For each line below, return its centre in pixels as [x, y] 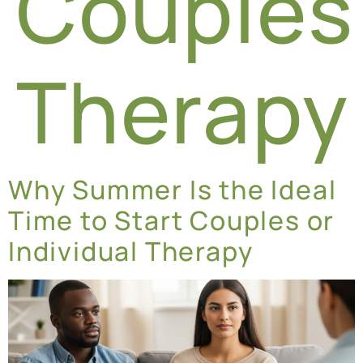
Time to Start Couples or [172, 220]
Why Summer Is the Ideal [173, 189]
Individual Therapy [131, 251]
